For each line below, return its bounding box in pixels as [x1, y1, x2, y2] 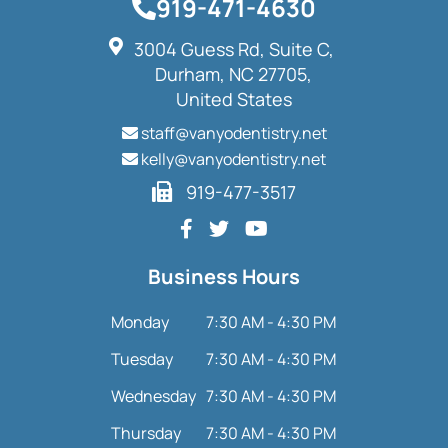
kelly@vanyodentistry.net [138, 148, 326, 171]
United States [175, 87, 292, 112]
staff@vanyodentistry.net [137, 122, 327, 145]
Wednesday [111, 385, 196, 408]
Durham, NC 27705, [155, 62, 312, 87]
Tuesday [111, 348, 173, 371]
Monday [111, 311, 169, 334]
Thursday [111, 422, 181, 445]
